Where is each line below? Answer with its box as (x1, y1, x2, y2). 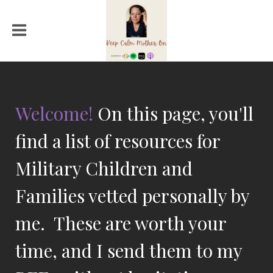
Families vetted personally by (15, 183, 249, 208)
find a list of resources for (15, 129, 220, 153)
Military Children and (15, 156, 193, 180)
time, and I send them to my (15, 238, 242, 263)
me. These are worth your (15, 211, 226, 235)
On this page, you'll (93, 101, 253, 126)
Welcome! (15, 101, 93, 126)
